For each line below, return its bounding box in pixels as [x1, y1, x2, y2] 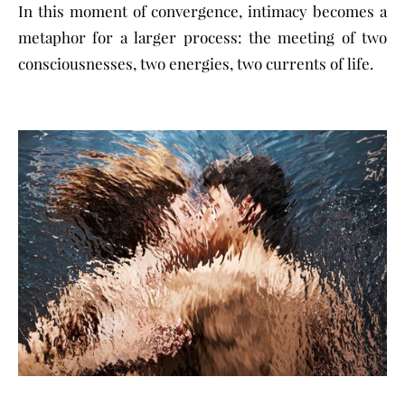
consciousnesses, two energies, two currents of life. [18, 54, 373, 73]
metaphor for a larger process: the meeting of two [18, 28, 387, 47]
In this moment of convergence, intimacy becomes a [18, 2, 387, 21]
